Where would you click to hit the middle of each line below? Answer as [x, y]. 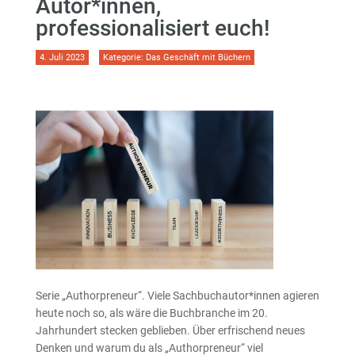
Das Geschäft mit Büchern [198, 57]
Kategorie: [124, 57]
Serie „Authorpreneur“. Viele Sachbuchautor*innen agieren [177, 296]
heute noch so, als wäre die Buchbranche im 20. [151, 313]
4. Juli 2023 [62, 57]
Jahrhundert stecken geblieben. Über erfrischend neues [170, 330]
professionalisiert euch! [153, 28]
